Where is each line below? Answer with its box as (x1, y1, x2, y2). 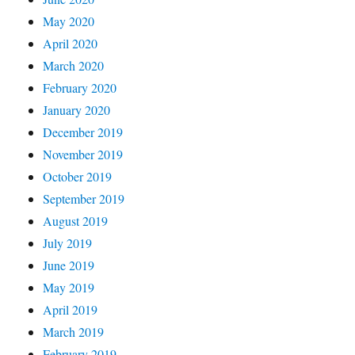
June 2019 (43, 256, 95, 273)
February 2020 (43, 78, 117, 96)
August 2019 (43, 212, 109, 229)
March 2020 (43, 56, 105, 74)
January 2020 (43, 101, 111, 118)
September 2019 (43, 189, 125, 207)
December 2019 (43, 123, 124, 140)
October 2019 (43, 167, 113, 185)
